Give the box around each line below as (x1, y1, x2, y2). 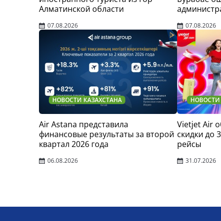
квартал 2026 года (39, 139, 109, 149)
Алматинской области (39, 3, 124, 14)
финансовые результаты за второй (39, 129, 174, 140)
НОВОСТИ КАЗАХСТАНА (52, 96, 122, 104)
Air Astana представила (39, 119, 128, 130)
